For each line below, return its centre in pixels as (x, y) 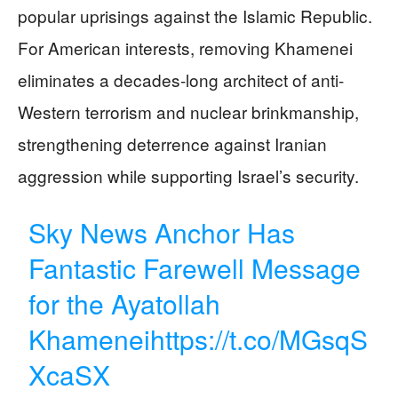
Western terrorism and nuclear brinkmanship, (188, 111)
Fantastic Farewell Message (195, 268)
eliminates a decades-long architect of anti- (181, 80)
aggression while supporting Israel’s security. (188, 175)
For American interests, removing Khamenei (185, 48)
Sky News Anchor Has (162, 232)
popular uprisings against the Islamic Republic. (195, 16)
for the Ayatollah (125, 303)
